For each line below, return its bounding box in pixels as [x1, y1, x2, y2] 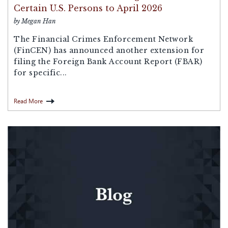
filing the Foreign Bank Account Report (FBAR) [14, 56, 203, 66]
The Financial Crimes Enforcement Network [14, 34, 193, 44]
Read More [14, 96, 43, 105]
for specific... [14, 68, 67, 77]
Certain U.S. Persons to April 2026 [14, 3, 162, 13]
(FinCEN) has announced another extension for [14, 45, 204, 55]
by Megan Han [14, 17, 56, 25]
